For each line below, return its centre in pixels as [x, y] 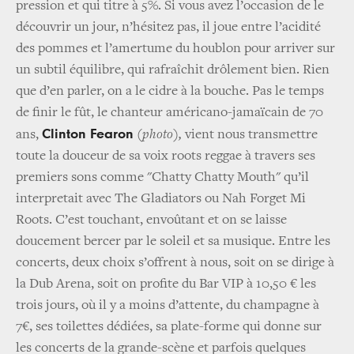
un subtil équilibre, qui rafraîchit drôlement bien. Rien [173, 71]
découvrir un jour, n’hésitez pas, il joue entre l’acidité [168, 28]
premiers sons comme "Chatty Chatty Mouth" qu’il [162, 178]
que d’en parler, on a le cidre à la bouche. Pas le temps [170, 92]
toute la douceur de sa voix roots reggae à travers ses [166, 157]
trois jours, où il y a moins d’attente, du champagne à [168, 306]
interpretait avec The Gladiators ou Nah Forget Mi [161, 200]
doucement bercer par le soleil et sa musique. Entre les [173, 242]
